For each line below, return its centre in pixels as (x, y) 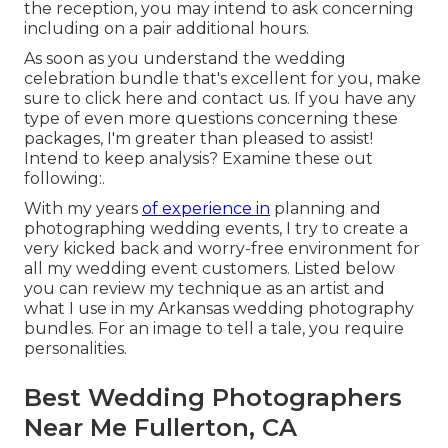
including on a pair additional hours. (166, 29)
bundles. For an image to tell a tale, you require (214, 329)
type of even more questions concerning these (211, 119)
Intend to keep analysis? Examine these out (198, 159)
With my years (83, 209)
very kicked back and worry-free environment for (222, 249)
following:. (64, 179)
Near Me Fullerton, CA (160, 428)
